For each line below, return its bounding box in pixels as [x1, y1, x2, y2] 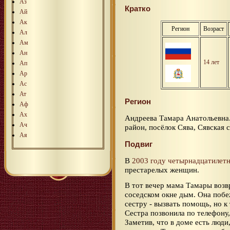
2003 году [132, 156, 166, 165]
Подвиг [125, 139, 152, 148]
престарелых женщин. [125, 165, 199, 174]
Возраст [203, 25, 224, 32]
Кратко [125, 4, 150, 13]
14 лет [203, 58, 219, 66]
